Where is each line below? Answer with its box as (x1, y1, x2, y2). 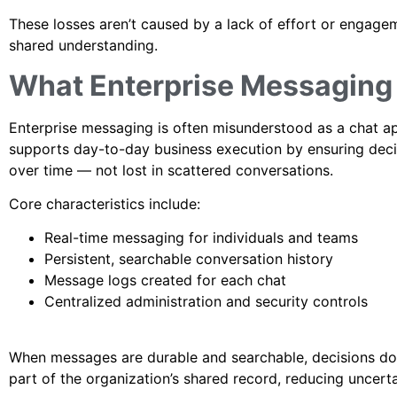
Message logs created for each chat (44, 271, 286, 290)
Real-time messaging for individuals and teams (44, 229, 358, 247)
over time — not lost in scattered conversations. (9, 160, 333, 179)
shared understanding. (9, 36, 158, 55)
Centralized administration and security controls (44, 292, 368, 311)
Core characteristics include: (9, 194, 200, 213)
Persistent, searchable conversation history (44, 250, 333, 269)
